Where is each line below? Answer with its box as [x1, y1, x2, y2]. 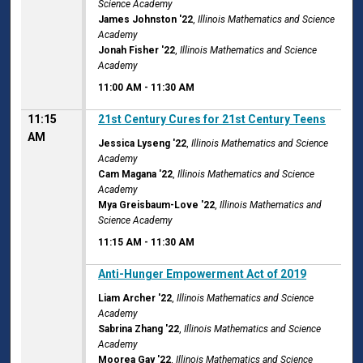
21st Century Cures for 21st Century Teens [98, 113, 327, 126]
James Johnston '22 [98, 14, 194, 26]
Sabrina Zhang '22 [98, 323, 180, 335]
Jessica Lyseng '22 [98, 138, 187, 150]
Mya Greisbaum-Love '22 [98, 199, 216, 211]
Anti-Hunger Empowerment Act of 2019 [98, 267, 307, 281]
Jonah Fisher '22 [98, 45, 176, 57]
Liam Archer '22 [98, 293, 173, 305]
